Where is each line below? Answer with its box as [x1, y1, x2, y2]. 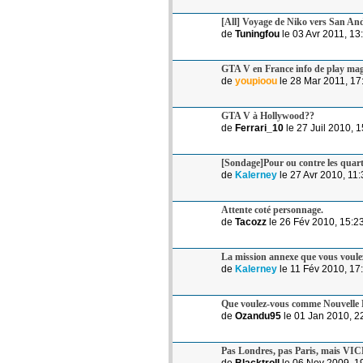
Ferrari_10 [235, 122, 284, 134]
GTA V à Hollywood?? [221, 109, 314, 122]
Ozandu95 [235, 310, 281, 322]
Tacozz [235, 216, 267, 228]
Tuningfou [235, 28, 280, 40]
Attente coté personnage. [221, 203, 323, 216]
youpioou [235, 75, 277, 87]
